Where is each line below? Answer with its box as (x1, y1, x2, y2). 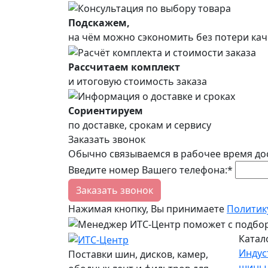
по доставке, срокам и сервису (68, 118, 211, 132)
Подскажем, (68, 16, 130, 29)
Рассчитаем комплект (68, 60, 180, 74)
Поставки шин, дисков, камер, (68, 247, 208, 261)
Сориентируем (68, 104, 143, 118)
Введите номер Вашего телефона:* (68, 163, 233, 177)
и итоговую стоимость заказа (68, 74, 207, 88)
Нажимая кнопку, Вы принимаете (68, 202, 227, 216)
